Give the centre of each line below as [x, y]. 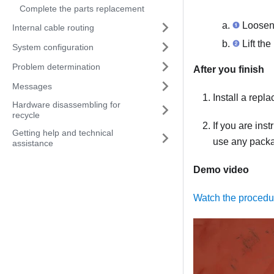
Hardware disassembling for [66, 105]
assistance [33, 143]
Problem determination [56, 66]
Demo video [221, 170]
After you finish [229, 70]
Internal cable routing [53, 27]
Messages [32, 86]
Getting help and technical [63, 133]
